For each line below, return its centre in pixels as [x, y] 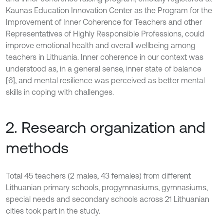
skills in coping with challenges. [60, 92]
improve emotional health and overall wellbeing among [101, 45]
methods [37, 148]
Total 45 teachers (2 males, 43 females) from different [98, 176]
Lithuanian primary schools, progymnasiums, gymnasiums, [107, 187]
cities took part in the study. [53, 211]
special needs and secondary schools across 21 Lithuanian [108, 199]
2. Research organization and [106, 127]
